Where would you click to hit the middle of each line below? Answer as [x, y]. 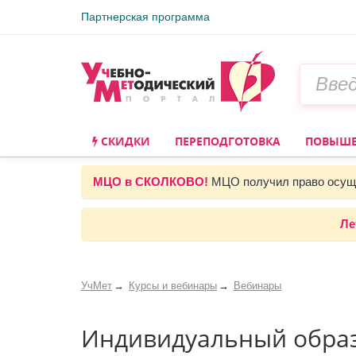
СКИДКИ [124, 141]
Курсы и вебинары [173, 286]
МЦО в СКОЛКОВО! [151, 182]
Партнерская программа [145, 17]
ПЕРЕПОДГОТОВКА [228, 141]
